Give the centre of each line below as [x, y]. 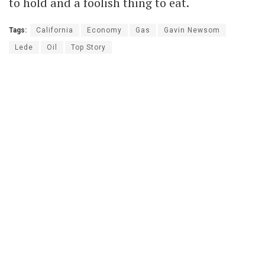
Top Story [88, 47]
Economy [104, 30]
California [55, 30]
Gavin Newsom [192, 30]
